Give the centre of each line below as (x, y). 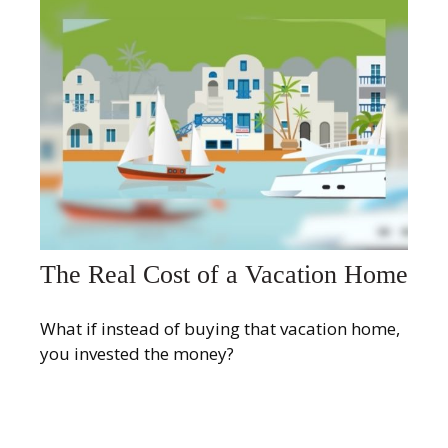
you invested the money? (137, 353)
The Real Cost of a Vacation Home (224, 275)
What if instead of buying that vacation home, (220, 328)
